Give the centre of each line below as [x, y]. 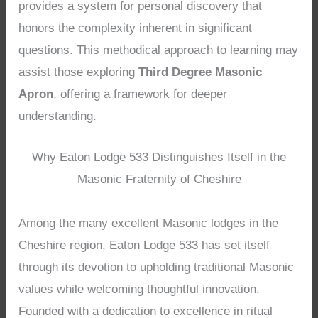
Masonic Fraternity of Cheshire [159, 180]
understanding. [58, 116]
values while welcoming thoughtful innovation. [139, 290]
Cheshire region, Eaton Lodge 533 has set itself [144, 246]
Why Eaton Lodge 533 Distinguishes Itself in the [159, 158]
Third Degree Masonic [201, 72]
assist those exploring [79, 72]
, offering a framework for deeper [141, 94]
